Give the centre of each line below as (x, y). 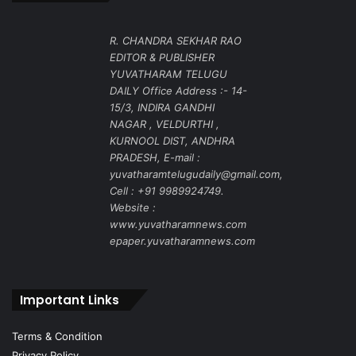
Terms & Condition (57, 337)
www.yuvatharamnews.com (178, 224)
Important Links (70, 300)
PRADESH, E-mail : (155, 158)
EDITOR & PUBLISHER (162, 58)
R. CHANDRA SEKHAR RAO (175, 41)
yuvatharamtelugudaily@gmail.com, (196, 174)
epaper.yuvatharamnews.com (182, 241)
